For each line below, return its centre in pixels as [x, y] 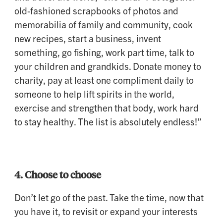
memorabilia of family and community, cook [104, 24]
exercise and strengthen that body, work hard [107, 107]
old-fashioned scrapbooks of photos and [96, 10]
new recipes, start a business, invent [88, 38]
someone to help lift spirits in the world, [94, 93]
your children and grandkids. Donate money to [108, 66]
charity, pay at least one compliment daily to [104, 80]
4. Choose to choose [58, 174]
